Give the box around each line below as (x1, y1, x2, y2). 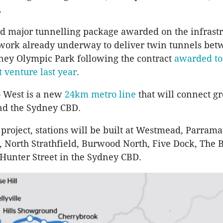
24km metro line (65, 89, 136, 100)
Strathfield (31, 138, 77, 149)
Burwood (82, 138, 120, 149)
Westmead (136, 125, 181, 136)
